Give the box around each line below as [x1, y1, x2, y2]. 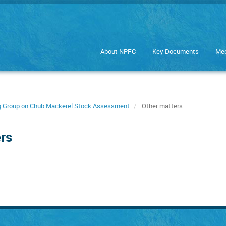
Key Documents [152, 47, 199, 56]
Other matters [140, 101, 183, 110]
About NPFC [100, 47, 136, 56]
